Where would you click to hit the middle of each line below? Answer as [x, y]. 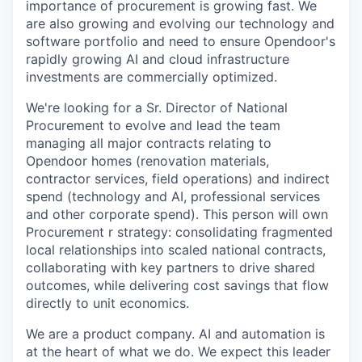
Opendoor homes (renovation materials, [147, 161]
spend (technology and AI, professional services [173, 196]
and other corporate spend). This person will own [177, 214]
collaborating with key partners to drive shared [170, 267]
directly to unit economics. [107, 303]
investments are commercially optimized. [152, 77]
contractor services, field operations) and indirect [178, 179]
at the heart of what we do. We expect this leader [178, 351]
